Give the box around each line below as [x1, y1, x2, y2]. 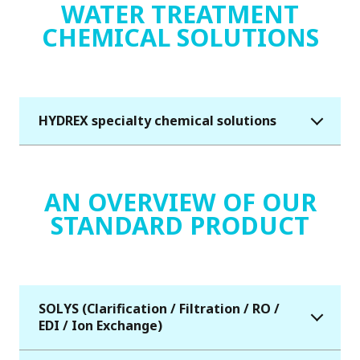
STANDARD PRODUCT [51, 208, 309, 243]
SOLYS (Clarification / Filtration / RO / [39, 300, 280, 318]
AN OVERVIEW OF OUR [43, 185, 317, 219]
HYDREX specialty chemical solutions [39, 112, 276, 130]
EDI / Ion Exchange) [39, 317, 162, 335]
